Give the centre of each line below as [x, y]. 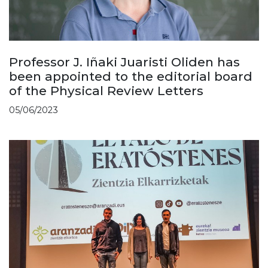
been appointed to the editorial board [131, 76]
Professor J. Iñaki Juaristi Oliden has [124, 62]
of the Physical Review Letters [106, 90]
